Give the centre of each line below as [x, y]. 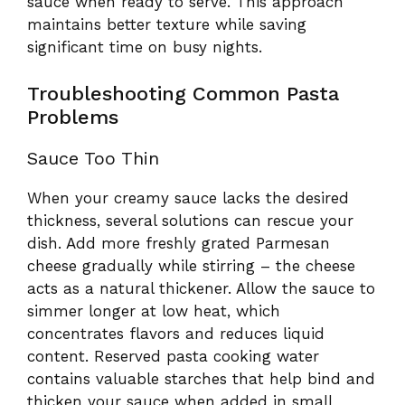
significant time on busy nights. [145, 47]
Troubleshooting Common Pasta [183, 93]
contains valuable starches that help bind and [201, 378]
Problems [73, 117]
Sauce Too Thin [93, 158]
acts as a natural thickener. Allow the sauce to [201, 288]
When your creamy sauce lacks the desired [188, 198]
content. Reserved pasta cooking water [173, 356]
